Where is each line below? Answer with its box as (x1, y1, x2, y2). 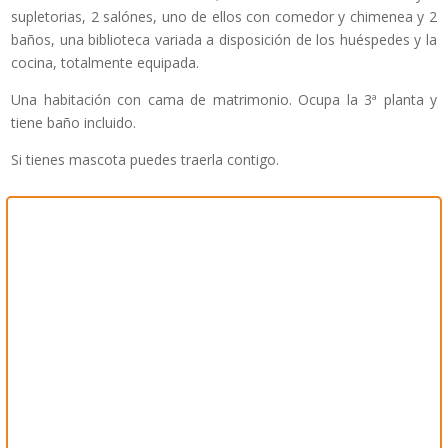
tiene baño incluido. (11, 113, 136, 133)
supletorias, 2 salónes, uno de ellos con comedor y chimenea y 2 (11, 7, 437, 27)
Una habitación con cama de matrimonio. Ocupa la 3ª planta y (11, 90, 437, 110)
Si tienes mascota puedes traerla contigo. (11, 150, 279, 170)
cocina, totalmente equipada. (11, 53, 199, 73)
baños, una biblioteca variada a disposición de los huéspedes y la (11, 30, 437, 50)
